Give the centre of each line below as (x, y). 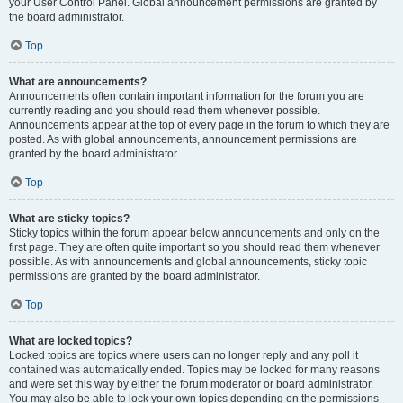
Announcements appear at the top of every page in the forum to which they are (199, 125)
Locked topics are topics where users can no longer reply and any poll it (184, 355)
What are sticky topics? (69, 219)
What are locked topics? (71, 341)
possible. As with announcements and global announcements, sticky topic (188, 262)
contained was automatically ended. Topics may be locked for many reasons (194, 370)
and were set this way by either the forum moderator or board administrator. (191, 384)
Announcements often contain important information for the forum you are (187, 96)
